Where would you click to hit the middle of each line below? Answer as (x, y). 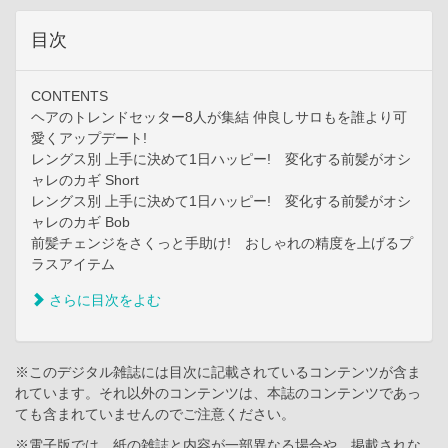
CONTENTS (69, 96)
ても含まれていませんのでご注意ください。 (155, 414)
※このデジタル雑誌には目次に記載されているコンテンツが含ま (218, 372)
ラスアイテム (73, 264)
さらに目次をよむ (103, 300)
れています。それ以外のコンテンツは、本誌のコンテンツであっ (218, 393)
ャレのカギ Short (85, 180)
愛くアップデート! (89, 138)
